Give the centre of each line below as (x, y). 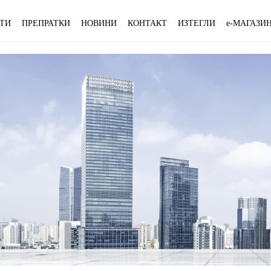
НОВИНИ (99, 23)
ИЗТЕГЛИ (197, 23)
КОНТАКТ (147, 23)
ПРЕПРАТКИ (46, 23)
